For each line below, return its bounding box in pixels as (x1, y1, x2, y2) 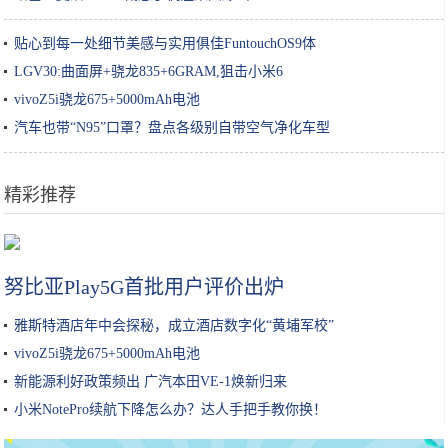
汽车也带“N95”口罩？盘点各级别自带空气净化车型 (14, 120, 331, 136)
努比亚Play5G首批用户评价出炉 (4, 276, 285, 299)
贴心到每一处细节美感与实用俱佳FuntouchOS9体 (14, 36, 317, 52)
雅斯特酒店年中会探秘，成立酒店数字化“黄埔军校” (14, 318, 335, 334)
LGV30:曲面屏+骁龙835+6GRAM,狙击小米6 (14, 64, 284, 80)
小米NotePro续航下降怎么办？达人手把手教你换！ (14, 402, 328, 418)
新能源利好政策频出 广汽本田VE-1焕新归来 (14, 374, 288, 390)
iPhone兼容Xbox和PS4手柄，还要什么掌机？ (84, 229, 364, 245)
